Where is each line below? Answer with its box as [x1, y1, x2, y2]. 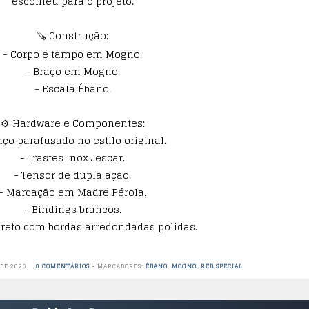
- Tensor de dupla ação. [14, 166, 131, 183]
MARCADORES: [97, 261, 146, 271]
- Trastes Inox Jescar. [20, 149, 125, 166]
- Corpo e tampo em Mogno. [3, 46, 142, 63]
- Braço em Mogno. [25, 63, 120, 80]
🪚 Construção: [37, 27, 108, 44]
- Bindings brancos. [23, 201, 121, 218]
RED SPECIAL [200, 261, 243, 271]
